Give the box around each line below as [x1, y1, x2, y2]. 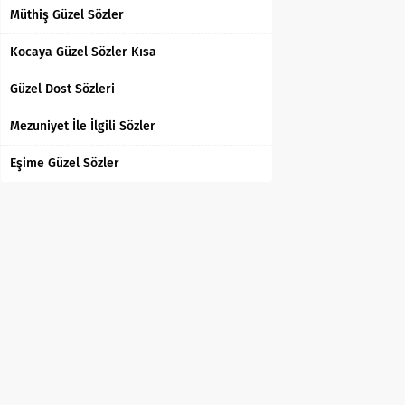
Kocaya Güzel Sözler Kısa [10, 44, 156, 60]
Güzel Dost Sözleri [10, 81, 115, 97]
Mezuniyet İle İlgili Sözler [10, 118, 155, 134]
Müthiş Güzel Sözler [10, 7, 124, 23]
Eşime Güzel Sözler [10, 155, 119, 171]
